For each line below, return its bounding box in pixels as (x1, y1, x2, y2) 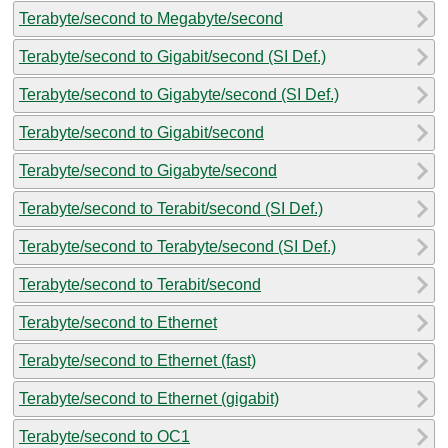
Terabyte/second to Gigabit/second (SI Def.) (19, 47, 326, 65)
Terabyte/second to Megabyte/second (19, 9, 283, 27)
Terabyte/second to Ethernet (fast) (19, 351, 256, 369)
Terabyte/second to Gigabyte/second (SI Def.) (19, 85, 339, 103)
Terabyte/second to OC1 (19, 427, 190, 445)
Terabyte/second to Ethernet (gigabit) (19, 389, 279, 407)
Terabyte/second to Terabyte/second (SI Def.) (19, 237, 336, 255)
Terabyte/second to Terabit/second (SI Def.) (19, 199, 323, 217)
